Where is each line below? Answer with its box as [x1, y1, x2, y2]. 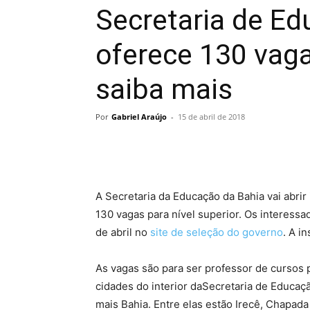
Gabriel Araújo [111, 111, 167, 122]
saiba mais [95, 72, 232, 106]
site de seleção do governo [150, 225, 283, 239]
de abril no [95, 225, 150, 239]
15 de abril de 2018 [178, 111, 245, 122]
